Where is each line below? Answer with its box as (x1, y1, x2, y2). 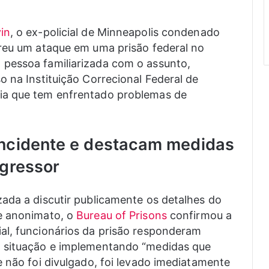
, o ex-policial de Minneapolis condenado (10, 26, 220, 39)
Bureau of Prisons (76, 209, 167, 222)
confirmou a (166, 209, 232, 222)
